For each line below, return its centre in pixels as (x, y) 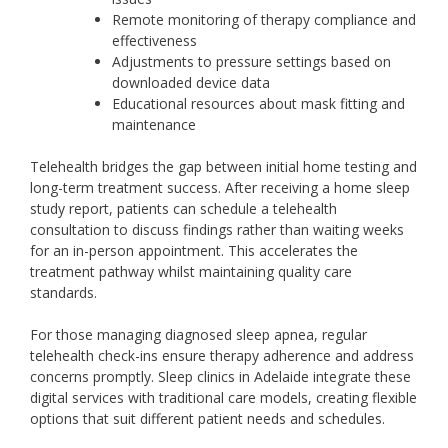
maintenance (154, 124)
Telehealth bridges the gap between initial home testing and (223, 166)
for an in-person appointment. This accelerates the (194, 250)
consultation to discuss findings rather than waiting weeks (217, 229)
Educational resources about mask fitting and (258, 103)
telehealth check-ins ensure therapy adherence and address (222, 355)
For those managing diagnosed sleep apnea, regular (198, 334)
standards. (63, 292)
